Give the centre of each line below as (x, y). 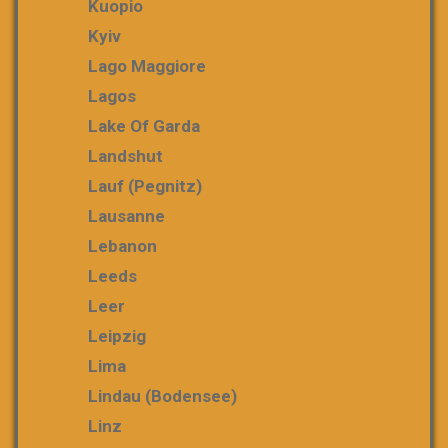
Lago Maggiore (147, 66)
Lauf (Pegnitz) (145, 186)
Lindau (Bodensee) (162, 396)
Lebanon (122, 246)
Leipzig (117, 336)
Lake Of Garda (144, 126)
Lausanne (126, 216)
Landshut (125, 156)
